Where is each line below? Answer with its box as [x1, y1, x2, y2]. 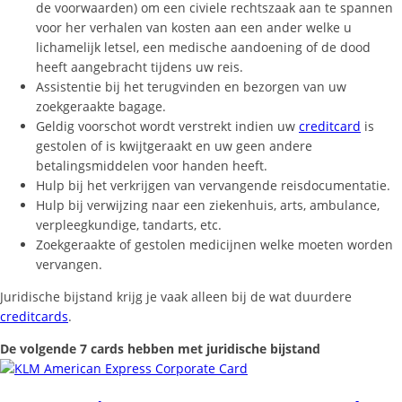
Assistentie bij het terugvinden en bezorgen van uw [36, 77, 346, 95]
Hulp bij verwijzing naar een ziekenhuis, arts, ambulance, [36, 196, 380, 214]
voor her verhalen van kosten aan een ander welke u [36, 18, 352, 36]
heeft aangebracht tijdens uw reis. [36, 57, 243, 75]
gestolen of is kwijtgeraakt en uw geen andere [36, 136, 312, 154]
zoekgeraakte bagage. [36, 97, 166, 115]
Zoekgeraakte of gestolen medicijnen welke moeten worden [36, 235, 393, 253]
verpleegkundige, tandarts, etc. [36, 215, 222, 233]
